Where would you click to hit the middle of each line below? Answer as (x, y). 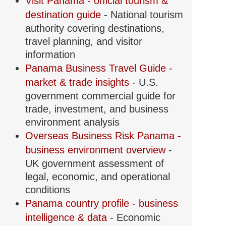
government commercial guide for (100, 96)
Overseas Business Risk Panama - (103, 136)
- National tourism (143, 15)
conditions (47, 190)
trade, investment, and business (97, 109)
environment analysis (72, 122)
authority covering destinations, (95, 29)
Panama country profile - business (101, 204)
